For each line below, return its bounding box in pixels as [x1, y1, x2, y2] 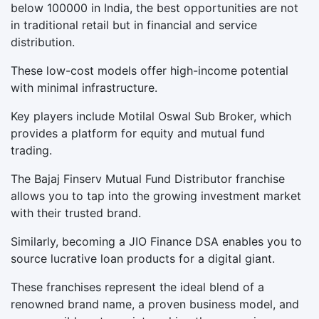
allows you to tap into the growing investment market [11, 188, 301, 203]
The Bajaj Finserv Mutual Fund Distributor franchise [11, 171, 285, 186]
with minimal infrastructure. [11, 80, 157, 95]
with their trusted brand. [11, 205, 141, 220]
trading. [11, 142, 52, 157]
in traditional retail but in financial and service [11, 17, 257, 32]
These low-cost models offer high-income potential [11, 63, 288, 78]
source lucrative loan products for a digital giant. [11, 251, 275, 266]
